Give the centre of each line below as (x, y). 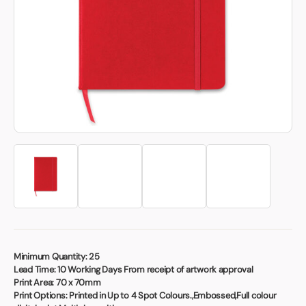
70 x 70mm (78, 283)
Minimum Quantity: (51, 257)
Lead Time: (35, 270)
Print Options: (41, 296)
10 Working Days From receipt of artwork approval (154, 270)
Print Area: (34, 283)
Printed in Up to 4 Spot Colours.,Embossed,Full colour (172, 296)
